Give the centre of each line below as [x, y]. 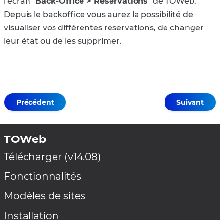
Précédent [35, 102]
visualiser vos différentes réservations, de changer [104, 27]
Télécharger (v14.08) [53, 156]
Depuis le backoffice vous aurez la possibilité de [98, 14]
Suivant [190, 102]
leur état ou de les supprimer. [63, 41]
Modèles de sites [45, 196]
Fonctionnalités [42, 176]
